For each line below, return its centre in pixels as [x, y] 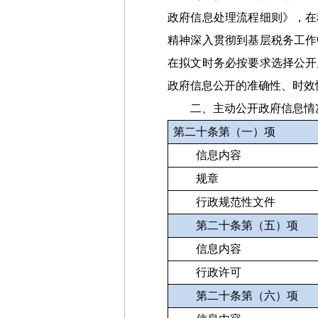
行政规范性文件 [236, 202]
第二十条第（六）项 [247, 296]
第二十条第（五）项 [247, 225]
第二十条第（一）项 [225, 132]
